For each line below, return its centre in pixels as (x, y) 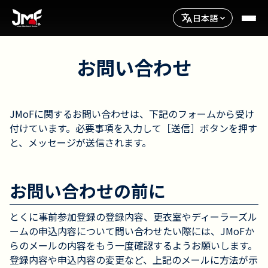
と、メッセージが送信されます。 (80, 142)
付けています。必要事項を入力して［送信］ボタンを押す (133, 128)
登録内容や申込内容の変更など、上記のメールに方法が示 (134, 260)
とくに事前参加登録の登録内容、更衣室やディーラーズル (133, 217)
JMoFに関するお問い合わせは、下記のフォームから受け (132, 114)
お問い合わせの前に (88, 191)
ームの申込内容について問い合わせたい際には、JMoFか (132, 231)
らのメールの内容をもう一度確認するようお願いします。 (133, 245)
